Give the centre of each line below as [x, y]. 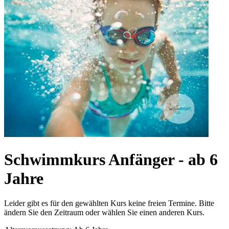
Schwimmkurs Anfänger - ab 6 [111, 159]
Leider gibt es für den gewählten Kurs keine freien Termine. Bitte [109, 203]
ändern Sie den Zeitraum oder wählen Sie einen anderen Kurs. [104, 213]
